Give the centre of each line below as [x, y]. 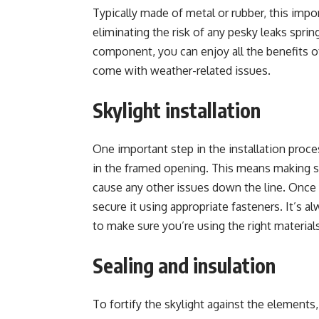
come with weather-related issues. [182, 70]
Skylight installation [177, 110]
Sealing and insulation [184, 265]
